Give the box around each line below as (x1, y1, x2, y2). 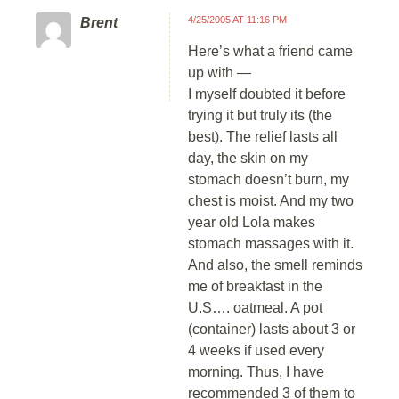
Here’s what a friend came (188, 44, 353, 59)
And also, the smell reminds (188, 257, 362, 273)
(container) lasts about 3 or (188, 322, 355, 337)
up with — (188, 65, 251, 80)
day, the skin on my (188, 151, 308, 166)
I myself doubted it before (188, 86, 346, 102)
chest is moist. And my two (188, 193, 354, 208)
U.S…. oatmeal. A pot (188, 300, 322, 315)
